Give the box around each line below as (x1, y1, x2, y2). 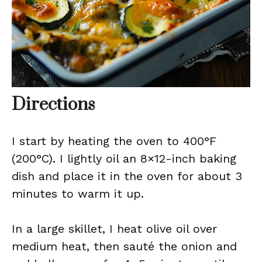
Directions (12, 94, 95, 116)
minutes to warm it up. (12, 187, 144, 201)
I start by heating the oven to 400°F (12, 134, 216, 148)
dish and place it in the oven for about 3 (12, 169, 242, 183)
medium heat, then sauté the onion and (12, 239, 237, 253)
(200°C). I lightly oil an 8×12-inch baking (12, 151, 236, 166)
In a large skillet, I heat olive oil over (12, 222, 217, 236)
